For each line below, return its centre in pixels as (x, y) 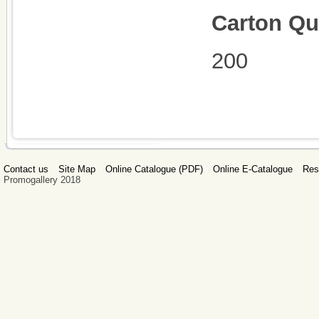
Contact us (26, 169)
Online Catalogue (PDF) (154, 169)
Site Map (77, 169)
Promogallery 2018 (42, 180)
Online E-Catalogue (253, 169)
